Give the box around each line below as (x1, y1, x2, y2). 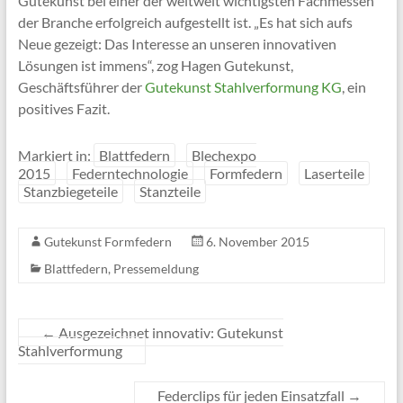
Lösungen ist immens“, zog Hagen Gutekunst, (17, 57, 293, 75)
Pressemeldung (112, 261, 199, 277)
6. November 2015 (205, 234, 309, 250)
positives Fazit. (17, 100, 110, 118)
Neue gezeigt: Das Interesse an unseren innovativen (17, 35, 336, 53)
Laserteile (303, 165, 364, 183)
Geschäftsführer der (17, 78, 145, 96)
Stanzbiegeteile (22, 183, 118, 201)
